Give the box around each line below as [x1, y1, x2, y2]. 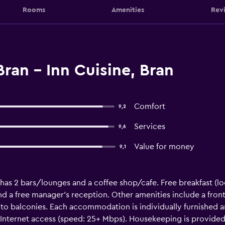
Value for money [134, 143, 194, 151]
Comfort [134, 102, 165, 110]
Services [134, 123, 165, 131]
